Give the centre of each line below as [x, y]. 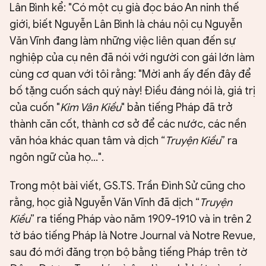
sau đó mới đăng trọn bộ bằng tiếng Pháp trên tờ [129, 253]
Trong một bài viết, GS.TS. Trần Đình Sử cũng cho [127, 186]
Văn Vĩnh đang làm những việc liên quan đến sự [123, 41]
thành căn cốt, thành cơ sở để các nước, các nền [128, 124]
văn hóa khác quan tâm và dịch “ [87, 141]
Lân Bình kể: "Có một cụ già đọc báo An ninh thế [124, 8]
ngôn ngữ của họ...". [57, 158]
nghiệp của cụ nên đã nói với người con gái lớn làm [132, 58]
